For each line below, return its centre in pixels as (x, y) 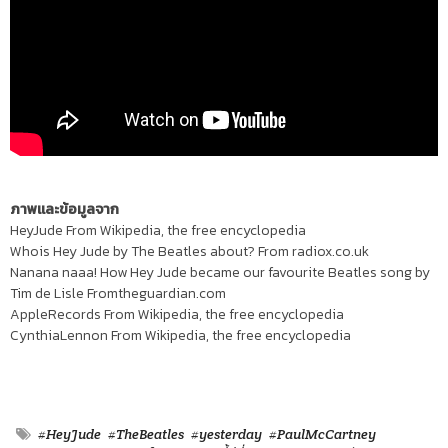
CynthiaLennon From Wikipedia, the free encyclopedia (180, 336)
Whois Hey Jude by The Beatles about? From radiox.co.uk (189, 252)
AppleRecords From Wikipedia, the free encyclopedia (177, 315)
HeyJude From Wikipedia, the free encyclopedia (158, 231)
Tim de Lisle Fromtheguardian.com (118, 294)
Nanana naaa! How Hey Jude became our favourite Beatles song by (220, 273)
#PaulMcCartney (322, 434)
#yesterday (226, 434)
